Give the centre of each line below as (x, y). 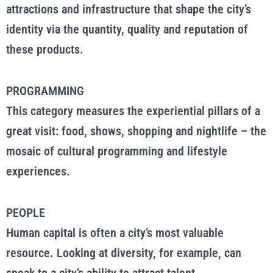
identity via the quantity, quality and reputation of (127, 29)
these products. (45, 49)
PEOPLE (26, 213)
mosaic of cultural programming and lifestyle (117, 151)
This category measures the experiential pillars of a (133, 111)
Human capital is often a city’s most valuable (115, 233)
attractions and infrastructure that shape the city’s (129, 9)
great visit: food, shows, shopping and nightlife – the (136, 131)
